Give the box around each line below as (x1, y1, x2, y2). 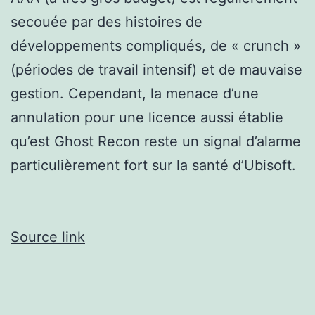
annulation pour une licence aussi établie (11, 109, 283, 127)
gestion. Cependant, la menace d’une (11, 85, 259, 103)
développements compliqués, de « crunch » (11, 37, 301, 55)
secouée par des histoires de (11, 13, 202, 31)
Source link (11, 229, 85, 246)
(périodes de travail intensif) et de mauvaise (11, 61, 302, 79)
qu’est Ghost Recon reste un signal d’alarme (11, 133, 301, 150)
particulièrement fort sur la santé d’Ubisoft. (11, 157, 296, 174)
